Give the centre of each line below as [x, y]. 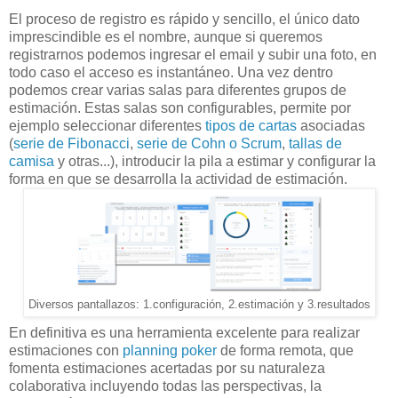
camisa [32, 161]
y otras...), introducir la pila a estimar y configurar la [215, 161]
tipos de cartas [251, 125]
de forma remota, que [285, 350]
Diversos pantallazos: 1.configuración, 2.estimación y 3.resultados [199, 304]
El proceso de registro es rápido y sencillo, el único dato [184, 19]
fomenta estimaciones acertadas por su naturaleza [167, 368]
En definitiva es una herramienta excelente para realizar [184, 332]
